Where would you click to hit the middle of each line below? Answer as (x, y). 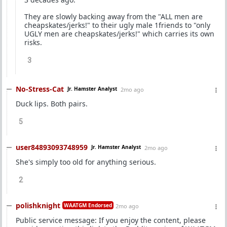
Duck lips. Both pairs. (52, 104)
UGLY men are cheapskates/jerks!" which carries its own (119, 34)
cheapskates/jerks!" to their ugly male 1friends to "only (117, 25)
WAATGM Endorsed (88, 205)
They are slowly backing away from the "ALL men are (113, 16)
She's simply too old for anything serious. (86, 162)
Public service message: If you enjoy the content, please (111, 220)
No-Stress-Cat (40, 89)
